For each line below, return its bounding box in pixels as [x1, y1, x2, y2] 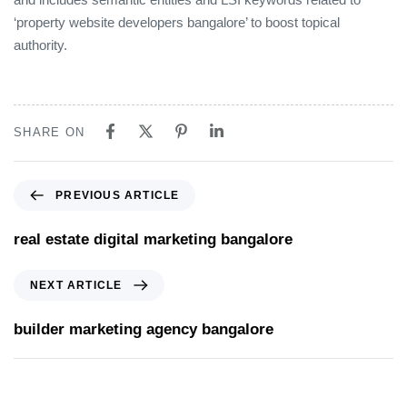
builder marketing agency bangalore [14, 320, 273, 338]
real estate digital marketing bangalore [14, 230, 293, 248]
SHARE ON [14, 124, 85, 139]
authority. [14, 37, 67, 54]
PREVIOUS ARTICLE [55, 188, 180, 202]
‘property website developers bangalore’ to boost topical [14, 15, 340, 31]
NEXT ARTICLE [30, 278, 123, 292]
